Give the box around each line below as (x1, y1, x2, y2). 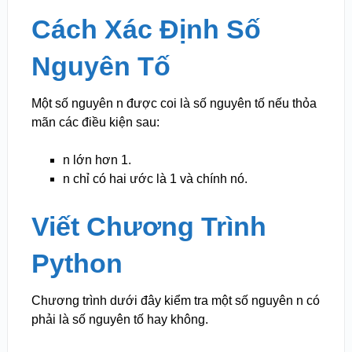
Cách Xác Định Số (31, 14, 261, 45)
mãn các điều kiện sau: (31, 115, 159, 130)
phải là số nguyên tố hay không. (31, 313, 208, 327)
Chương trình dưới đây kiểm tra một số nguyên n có (31, 294, 320, 308)
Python (31, 248, 123, 279)
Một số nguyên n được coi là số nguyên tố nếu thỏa (31, 97, 317, 111)
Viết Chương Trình (31, 211, 266, 242)
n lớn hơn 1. (62, 153, 131, 167)
